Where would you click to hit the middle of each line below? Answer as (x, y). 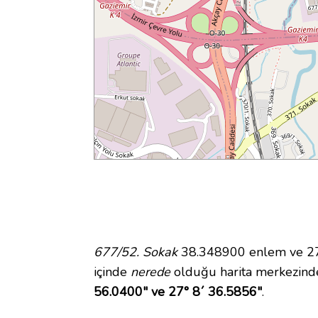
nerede (150, 272)
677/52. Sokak (136, 252)
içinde (112, 272)
